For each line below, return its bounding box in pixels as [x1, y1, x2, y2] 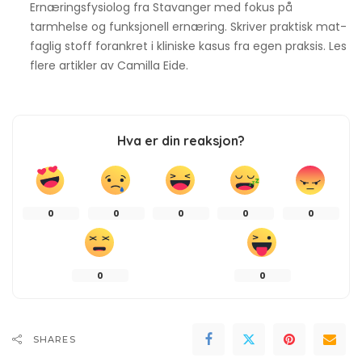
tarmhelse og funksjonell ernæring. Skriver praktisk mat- [29, 18, 347, 35]
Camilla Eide [116, 57, 186, 74]
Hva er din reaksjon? [117, 132, 245, 149]
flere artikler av [29, 57, 117, 74]
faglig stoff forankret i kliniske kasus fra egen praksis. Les [29, 37, 347, 54]
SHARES [33, 333, 76, 345]
